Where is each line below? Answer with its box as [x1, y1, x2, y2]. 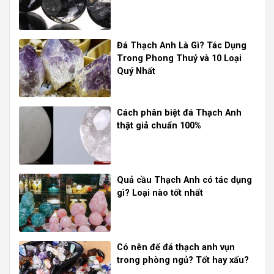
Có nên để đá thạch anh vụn [117, 242, 235, 253]
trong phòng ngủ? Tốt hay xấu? [117, 255, 249, 266]
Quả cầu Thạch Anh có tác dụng [117, 175, 252, 186]
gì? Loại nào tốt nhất [117, 188, 203, 199]
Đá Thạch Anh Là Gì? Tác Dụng [117, 40, 246, 51]
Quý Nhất [117, 66, 155, 77]
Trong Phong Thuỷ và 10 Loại [117, 53, 242, 64]
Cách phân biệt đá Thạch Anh [117, 108, 242, 119]
